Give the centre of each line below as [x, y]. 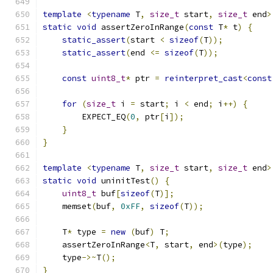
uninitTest [123, 181]
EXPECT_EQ [84, 117]
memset [67, 206]
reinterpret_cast [204, 78]
